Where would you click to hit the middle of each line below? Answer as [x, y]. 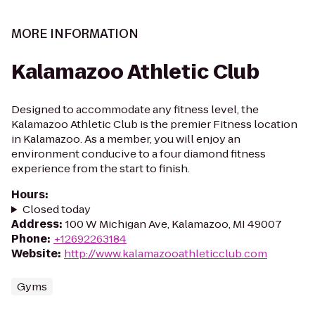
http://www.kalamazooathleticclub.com [166, 253]
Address [35, 224]
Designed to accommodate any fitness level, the [135, 109]
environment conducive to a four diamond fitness [139, 154]
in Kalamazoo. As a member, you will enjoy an [126, 139]
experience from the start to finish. [101, 168]
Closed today [56, 209]
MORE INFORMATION [75, 34]
